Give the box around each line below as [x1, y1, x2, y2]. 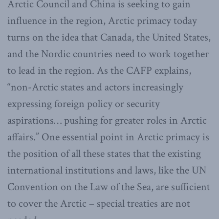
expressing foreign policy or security [7, 97, 160, 111]
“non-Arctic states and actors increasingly [7, 80, 183, 95]
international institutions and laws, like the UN [7, 163, 206, 178]
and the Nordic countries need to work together [7, 47, 209, 62]
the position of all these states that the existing [7, 147, 201, 161]
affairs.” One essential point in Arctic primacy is [7, 130, 209, 145]
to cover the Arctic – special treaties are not [7, 197, 190, 211]
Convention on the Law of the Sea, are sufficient [7, 180, 210, 195]
